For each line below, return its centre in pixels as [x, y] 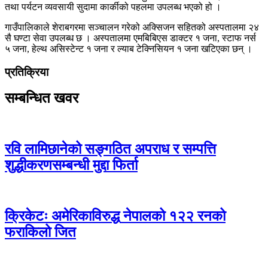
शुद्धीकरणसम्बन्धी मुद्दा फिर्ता [71, 165]
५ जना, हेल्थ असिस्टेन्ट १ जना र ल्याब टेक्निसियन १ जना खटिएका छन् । [129, 48]
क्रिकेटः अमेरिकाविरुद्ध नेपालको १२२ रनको [115, 216]
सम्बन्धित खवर [42, 98]
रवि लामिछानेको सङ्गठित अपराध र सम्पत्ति [110, 149]
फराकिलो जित [40, 232]
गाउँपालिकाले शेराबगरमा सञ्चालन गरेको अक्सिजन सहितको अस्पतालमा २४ [132, 27]
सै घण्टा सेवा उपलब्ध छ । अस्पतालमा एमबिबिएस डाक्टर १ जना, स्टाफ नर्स [130, 38]
